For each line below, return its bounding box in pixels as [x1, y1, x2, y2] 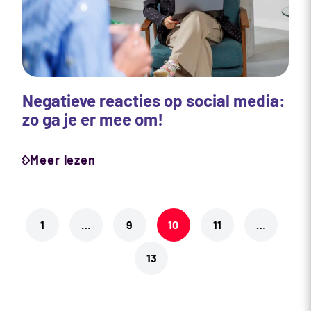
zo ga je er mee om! [22, 109, 163, 130]
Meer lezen [30, 152, 96, 168]
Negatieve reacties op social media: [22, 90, 285, 111]
